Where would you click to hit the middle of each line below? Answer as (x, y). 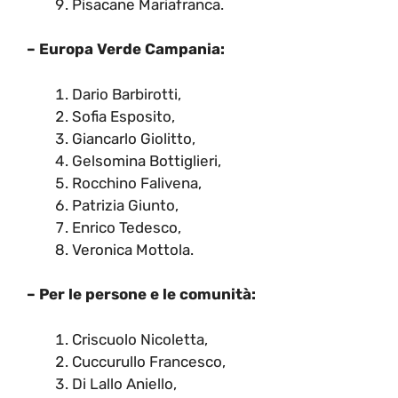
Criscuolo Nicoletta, (140, 339)
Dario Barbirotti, (127, 94)
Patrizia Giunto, (125, 205)
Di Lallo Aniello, (124, 383)
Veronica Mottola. (133, 249)
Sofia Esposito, (123, 116)
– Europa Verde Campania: (127, 49)
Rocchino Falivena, (137, 183)
